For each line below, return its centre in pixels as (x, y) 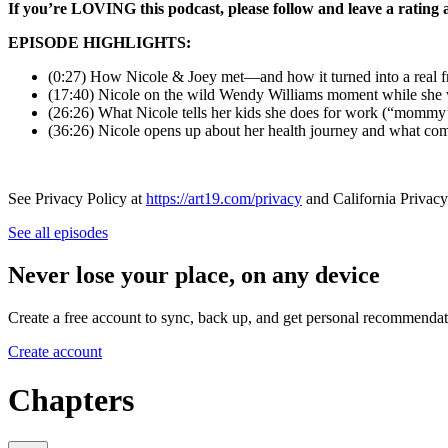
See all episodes (58, 233)
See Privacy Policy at (77, 199)
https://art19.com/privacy (224, 199)
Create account (55, 351)
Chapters (71, 400)
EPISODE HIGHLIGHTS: (101, 43)
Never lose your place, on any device (194, 275)
